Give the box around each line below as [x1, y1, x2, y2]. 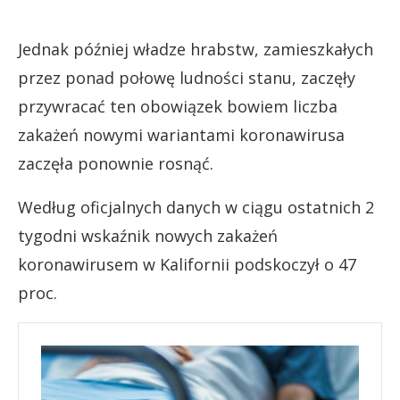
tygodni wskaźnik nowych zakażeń [18, 224, 278, 246]
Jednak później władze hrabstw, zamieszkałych [18, 37, 373, 60]
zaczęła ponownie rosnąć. [18, 152, 213, 174]
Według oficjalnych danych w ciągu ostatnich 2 [18, 196, 374, 218]
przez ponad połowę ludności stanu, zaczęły [18, 66, 355, 88]
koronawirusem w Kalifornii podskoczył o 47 [18, 253, 356, 275]
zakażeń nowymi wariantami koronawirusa [18, 123, 345, 146]
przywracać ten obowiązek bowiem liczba [18, 95, 337, 117]
